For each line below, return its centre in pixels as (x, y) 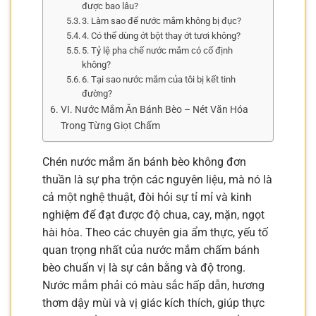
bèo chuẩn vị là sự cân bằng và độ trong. (144, 267)
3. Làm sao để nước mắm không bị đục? (162, 20)
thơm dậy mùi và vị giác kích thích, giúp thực (153, 303)
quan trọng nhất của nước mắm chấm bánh (151, 250)
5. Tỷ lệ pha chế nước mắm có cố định (158, 50)
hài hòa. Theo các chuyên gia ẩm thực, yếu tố (155, 232)
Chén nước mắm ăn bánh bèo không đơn (144, 162)
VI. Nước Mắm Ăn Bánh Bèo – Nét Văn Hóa (154, 109)
